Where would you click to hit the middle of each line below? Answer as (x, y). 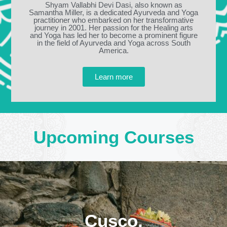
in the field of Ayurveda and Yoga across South (113, 43)
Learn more (113, 77)
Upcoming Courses (113, 137)
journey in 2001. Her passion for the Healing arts (113, 28)
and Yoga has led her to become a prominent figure (113, 35)
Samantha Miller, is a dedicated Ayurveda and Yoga (113, 13)
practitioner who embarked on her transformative (113, 20)
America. (113, 51)
